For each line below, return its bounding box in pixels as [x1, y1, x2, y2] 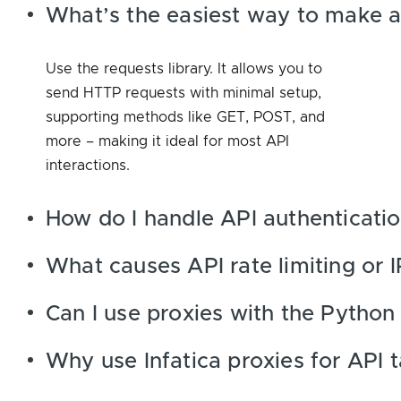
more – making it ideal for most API [46, 133, 289, 149]
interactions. [46, 158, 130, 173]
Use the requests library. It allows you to [46, 61, 322, 76]
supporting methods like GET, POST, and [46, 109, 325, 124]
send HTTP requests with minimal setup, [46, 85, 321, 100]
